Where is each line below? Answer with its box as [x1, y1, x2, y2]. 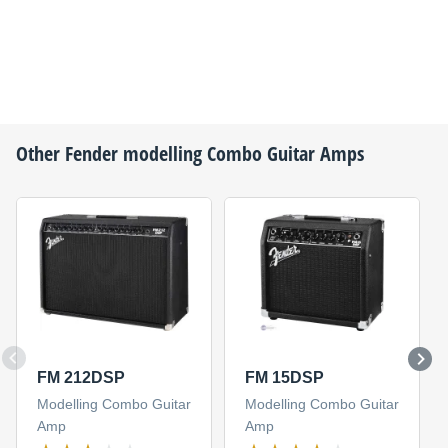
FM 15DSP [244, 369, 324, 387]
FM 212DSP [36, 369, 125, 387]
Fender [65, 140, 118, 167]
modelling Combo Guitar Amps [118, 140, 364, 167]
